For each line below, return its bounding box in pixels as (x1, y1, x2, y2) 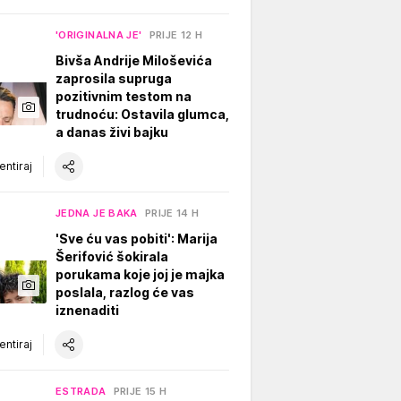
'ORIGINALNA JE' (55, 28, 142, 41)
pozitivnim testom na (55, 88, 192, 104)
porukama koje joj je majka (55, 266, 225, 282)
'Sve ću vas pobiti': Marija (55, 230, 218, 246)
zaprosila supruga (55, 70, 172, 86)
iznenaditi (55, 302, 119, 318)
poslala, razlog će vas (55, 284, 194, 300)
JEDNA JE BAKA (55, 206, 138, 219)
